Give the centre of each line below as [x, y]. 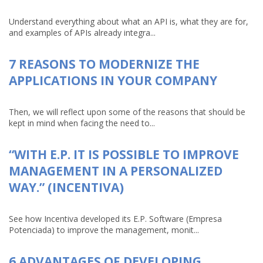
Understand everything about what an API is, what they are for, [129, 21]
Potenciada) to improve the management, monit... [104, 230]
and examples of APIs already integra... [82, 33]
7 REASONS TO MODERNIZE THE [104, 64]
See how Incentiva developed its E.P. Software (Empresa [115, 219]
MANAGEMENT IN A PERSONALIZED [116, 171]
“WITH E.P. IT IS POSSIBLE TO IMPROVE [124, 154]
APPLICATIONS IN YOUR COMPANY [113, 80]
